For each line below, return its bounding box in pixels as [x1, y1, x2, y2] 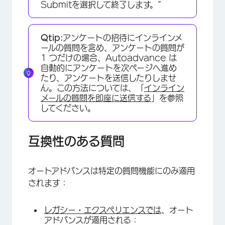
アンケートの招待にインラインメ [63, 33, 182, 42]
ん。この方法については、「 [41, 83, 144, 92]
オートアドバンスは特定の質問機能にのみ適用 [28, 166, 195, 175]
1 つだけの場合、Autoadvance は [41, 53, 177, 62]
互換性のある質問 [28, 135, 125, 147]
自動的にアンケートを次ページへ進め [41, 63, 177, 72]
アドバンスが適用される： [44, 215, 139, 224]
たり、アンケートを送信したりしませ [41, 73, 176, 82]
